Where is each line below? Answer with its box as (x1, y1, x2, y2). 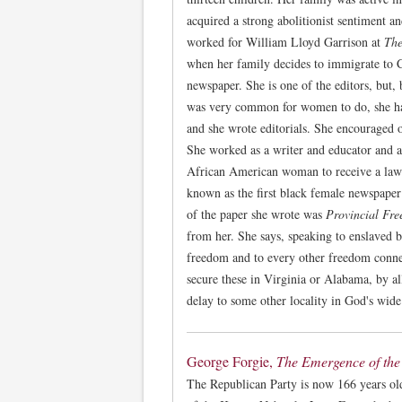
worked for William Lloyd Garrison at (187, 32, 384, 50)
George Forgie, (187, 352, 276, 371)
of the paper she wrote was (187, 205, 326, 223)
